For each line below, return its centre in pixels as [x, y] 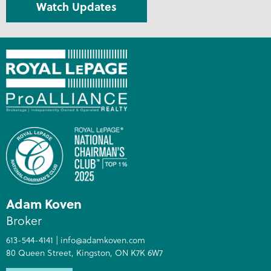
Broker [24, 220]
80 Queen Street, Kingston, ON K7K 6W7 [84, 252]
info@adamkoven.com [103, 240]
